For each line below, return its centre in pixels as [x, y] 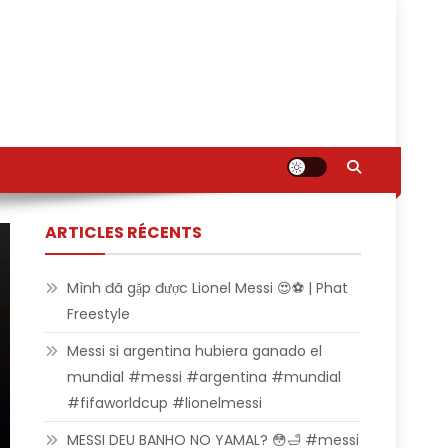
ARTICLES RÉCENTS [124, 232]
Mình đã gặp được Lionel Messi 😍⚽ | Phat [208, 288]
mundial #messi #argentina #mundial [204, 377]
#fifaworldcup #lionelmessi [165, 403]
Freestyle [99, 314]
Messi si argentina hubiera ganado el [195, 351]
